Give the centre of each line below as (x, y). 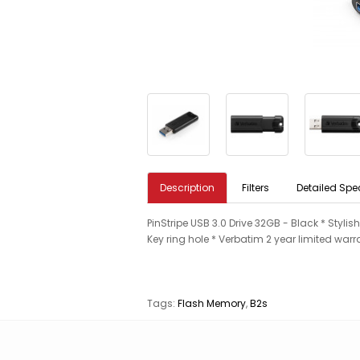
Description (187, 187)
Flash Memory (212, 303)
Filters (256, 187)
